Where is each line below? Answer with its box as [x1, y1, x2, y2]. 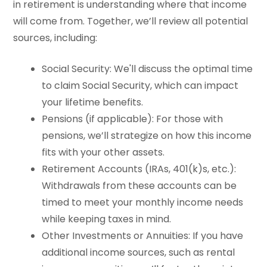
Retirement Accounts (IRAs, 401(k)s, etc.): [42, 162, 237, 176]
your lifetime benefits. [42, 95, 144, 109]
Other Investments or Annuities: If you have [42, 228, 244, 243]
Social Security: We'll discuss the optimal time [42, 61, 253, 76]
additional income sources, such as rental [42, 245, 235, 259]
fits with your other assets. [42, 145, 165, 159]
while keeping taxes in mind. [42, 212, 172, 226]
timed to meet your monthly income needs [42, 195, 244, 209]
